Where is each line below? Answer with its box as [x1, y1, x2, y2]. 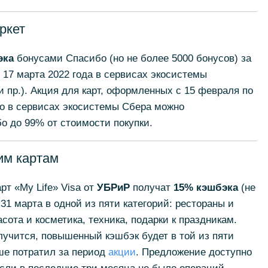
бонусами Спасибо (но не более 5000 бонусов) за [13, 53, 251, 64]
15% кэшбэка [173, 182, 238, 193]
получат [129, 182, 173, 193]
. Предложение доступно [135, 246, 252, 258]
